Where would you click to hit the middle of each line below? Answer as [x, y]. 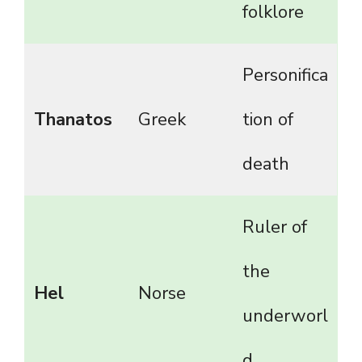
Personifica [285, 76]
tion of [268, 120]
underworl [285, 316]
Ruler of [275, 227]
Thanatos [73, 120]
